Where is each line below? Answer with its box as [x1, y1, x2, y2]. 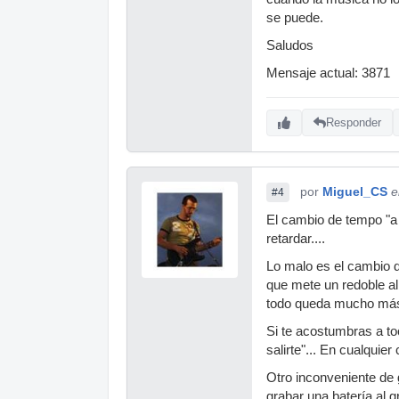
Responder [326, 116, 381, 130]
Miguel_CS [322, 183, 387, 199]
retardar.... [266, 231, 325, 246]
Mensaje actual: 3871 [266, 65, 390, 80]
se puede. [266, 10, 323, 25]
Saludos [266, 37, 313, 53]
